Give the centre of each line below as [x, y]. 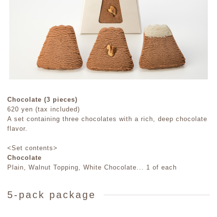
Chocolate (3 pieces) [42, 100]
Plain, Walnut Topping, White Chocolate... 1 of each [92, 168]
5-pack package [52, 195]
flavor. [17, 129]
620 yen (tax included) [44, 109]
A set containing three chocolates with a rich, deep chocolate [107, 119]
